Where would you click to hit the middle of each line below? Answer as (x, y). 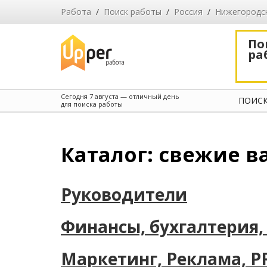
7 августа (104, 96)
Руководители (124, 194)
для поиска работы (92, 104)
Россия (188, 12)
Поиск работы (133, 12)
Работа (76, 12)
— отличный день (149, 96)
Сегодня (75, 96)
